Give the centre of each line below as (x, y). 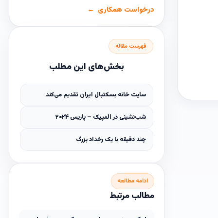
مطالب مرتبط (132, 196)
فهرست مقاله (131, 46)
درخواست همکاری (126, 10)
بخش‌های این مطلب (87, 67)
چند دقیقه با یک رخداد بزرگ (111, 140)
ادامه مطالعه (133, 181)
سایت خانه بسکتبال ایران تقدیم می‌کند (96, 95)
